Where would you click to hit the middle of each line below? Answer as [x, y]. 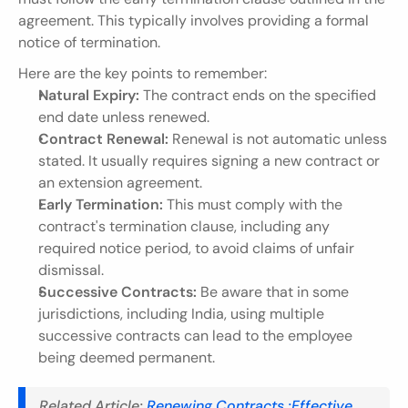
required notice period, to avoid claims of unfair [196, 248]
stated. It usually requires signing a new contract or [209, 160]
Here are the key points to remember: [143, 73]
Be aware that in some [273, 291]
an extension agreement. [120, 182]
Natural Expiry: [89, 95]
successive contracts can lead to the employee [195, 335]
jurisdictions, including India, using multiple [181, 313]
